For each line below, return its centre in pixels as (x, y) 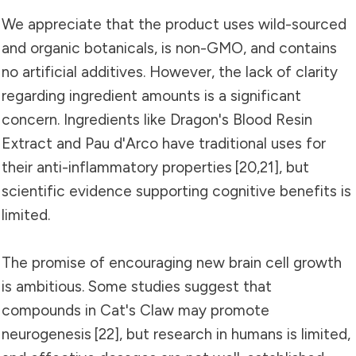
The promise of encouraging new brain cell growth (172, 262)
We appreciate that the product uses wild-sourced (174, 24)
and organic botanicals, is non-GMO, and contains (169, 48)
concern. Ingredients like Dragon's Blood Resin (157, 119)
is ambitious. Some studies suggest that (137, 286)
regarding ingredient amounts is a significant (151, 95)
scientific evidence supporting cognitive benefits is (176, 191)
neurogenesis (48, 334)
